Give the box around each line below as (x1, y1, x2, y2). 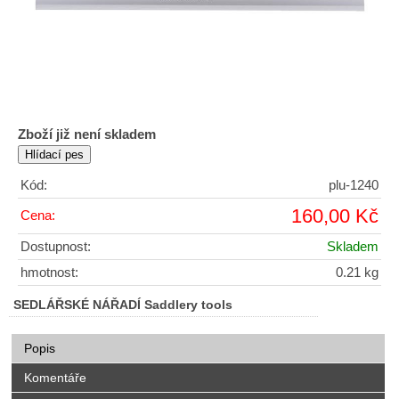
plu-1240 (329, 178, 379, 193)
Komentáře (23, 370, 86, 386)
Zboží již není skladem (18, 127, 156, 142)
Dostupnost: (20, 240, 91, 255)
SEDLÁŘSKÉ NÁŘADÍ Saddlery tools (13, 298, 232, 313)
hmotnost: (20, 265, 78, 281)
